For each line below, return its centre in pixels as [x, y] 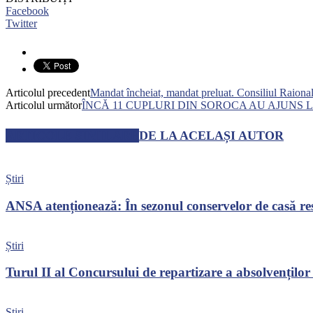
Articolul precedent [48, 93]
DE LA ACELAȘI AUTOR [211, 136]
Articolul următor [44, 105]
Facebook [27, 11]
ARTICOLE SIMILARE [72, 136]
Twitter [21, 24]
